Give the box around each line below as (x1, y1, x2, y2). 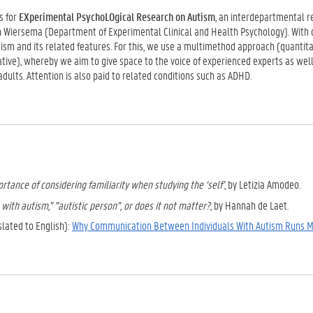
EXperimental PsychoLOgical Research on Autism (19, 9, 215, 24)
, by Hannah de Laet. (210, 197, 289, 212)
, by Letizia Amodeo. (224, 177, 300, 191)
